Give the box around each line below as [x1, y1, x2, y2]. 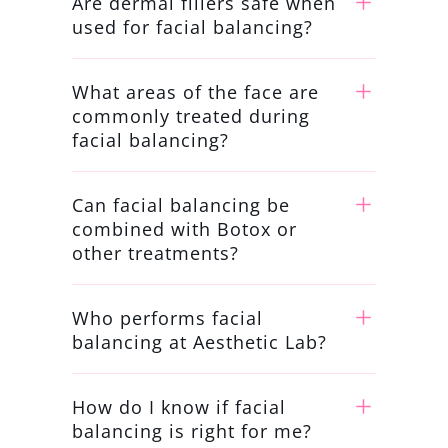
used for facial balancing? [71, 14, 313, 39]
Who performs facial [71, 305, 263, 330]
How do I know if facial [71, 394, 286, 419]
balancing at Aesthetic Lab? [71, 329, 327, 354]
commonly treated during [71, 103, 310, 128]
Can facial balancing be [71, 192, 290, 217]
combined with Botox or [71, 216, 297, 241]
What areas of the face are [71, 79, 319, 104]
